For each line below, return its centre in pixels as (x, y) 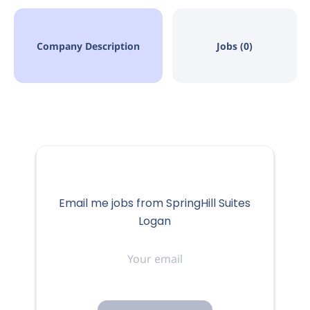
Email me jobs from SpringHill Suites (155, 203)
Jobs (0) (234, 46)
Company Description (88, 46)
